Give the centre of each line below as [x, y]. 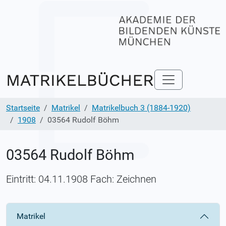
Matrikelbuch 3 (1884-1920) [141, 107]
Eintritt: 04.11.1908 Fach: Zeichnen [81, 179]
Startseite [23, 107]
